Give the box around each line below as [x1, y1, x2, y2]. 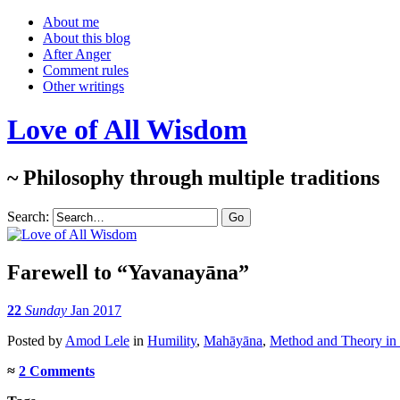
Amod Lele [65, 332, 129, 348]
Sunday [25, 302, 67, 318]
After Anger [43, 46, 111, 62]
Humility [147, 332, 196, 348]
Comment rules [43, 62, 129, 78]
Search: [7, 208, 49, 224]
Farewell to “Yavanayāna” [7, 260, 249, 284]
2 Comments [19, 362, 95, 379]
